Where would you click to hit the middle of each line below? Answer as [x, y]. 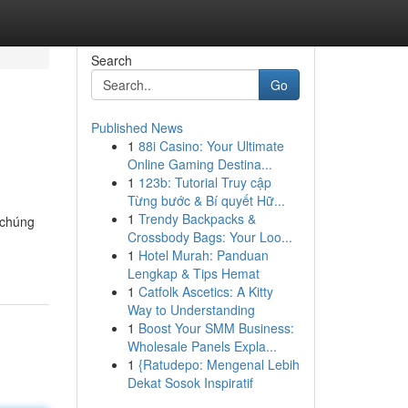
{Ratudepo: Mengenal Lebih [219, 364]
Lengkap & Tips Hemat [193, 273]
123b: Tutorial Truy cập [204, 182]
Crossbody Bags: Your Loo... [209, 237]
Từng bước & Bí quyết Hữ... [206, 200]
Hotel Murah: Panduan [203, 255]
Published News [137, 127]
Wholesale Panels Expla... [202, 346]
